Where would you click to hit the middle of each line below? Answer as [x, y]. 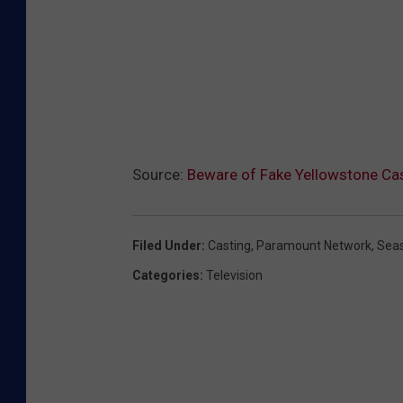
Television [234, 276]
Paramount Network [314, 246]
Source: [160, 175]
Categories [166, 276]
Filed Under [167, 246]
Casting [229, 246]
